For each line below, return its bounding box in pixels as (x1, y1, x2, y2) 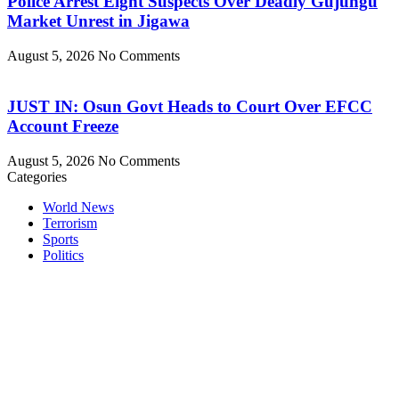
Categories (7, 168, 67, 184)
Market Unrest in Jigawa (7, 12, 190, 31)
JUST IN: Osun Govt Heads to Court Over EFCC (7, 96, 372, 116)
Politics (43, 247, 84, 263)
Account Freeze (7, 116, 118, 135)
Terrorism (43, 215, 97, 231)
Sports (43, 231, 78, 247)
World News (43, 199, 114, 215)
